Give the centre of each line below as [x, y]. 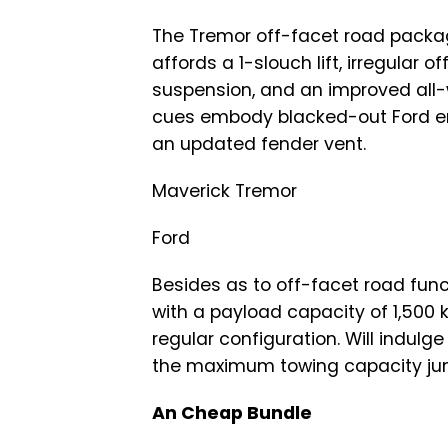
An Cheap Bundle [232, 413]
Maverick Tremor [224, 191]
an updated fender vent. [259, 144]
